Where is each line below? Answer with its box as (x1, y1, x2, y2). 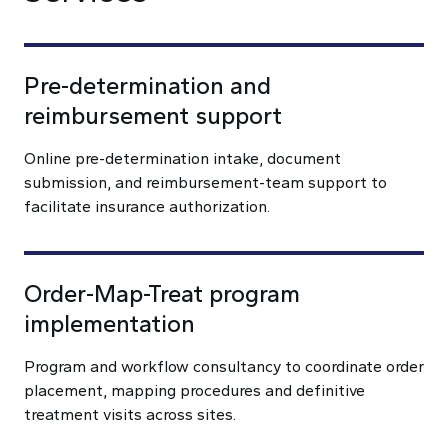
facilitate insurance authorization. (24, 197, 270, 216)
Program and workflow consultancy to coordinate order (24, 357, 424, 376)
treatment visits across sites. (24, 405, 236, 424)
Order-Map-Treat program (24, 279, 300, 308)
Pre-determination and (24, 71, 271, 100)
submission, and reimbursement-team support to (24, 173, 387, 192)
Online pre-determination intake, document (24, 149, 341, 168)
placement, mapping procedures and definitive (24, 381, 365, 400)
